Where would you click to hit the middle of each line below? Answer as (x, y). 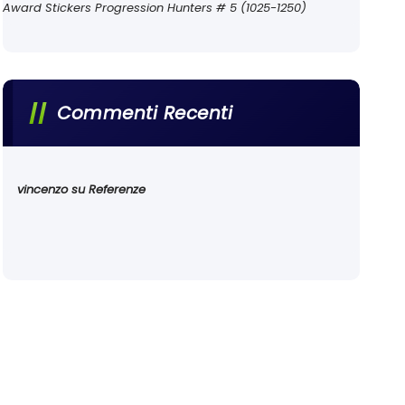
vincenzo (43, 189)
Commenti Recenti (145, 113)
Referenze (118, 189)
